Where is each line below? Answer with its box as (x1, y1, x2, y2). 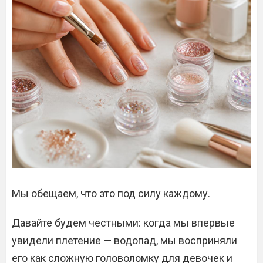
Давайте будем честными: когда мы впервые (12, 217, 235, 229)
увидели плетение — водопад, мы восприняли (12, 234, 237, 247)
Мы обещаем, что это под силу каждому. (12, 187, 210, 200)
